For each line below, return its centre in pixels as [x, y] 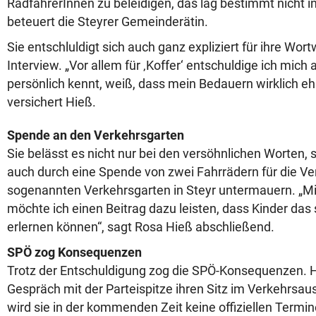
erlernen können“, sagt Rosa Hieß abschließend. [142, 227]
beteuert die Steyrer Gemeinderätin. [108, 22]
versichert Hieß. [53, 102]
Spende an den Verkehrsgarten [96, 135]
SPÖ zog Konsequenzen [74, 252]
